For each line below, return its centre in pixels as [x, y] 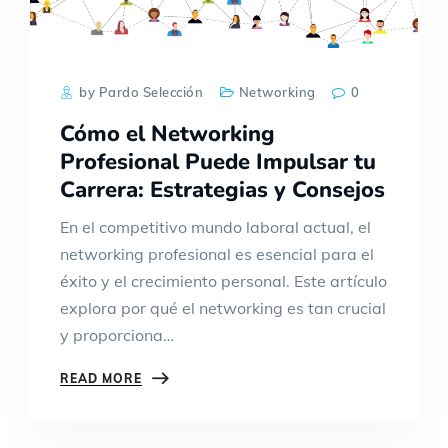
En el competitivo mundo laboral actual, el [215, 227]
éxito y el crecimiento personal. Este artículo [223, 281]
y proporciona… [117, 335]
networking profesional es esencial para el [217, 254]
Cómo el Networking [167, 134]
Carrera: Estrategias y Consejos [222, 190]
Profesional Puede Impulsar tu [218, 162]
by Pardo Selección [139, 92]
